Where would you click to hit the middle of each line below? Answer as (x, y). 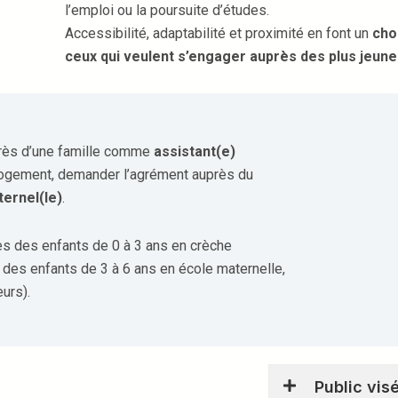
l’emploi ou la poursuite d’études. (167, 10)
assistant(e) (195, 151)
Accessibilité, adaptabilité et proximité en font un (219, 33)
